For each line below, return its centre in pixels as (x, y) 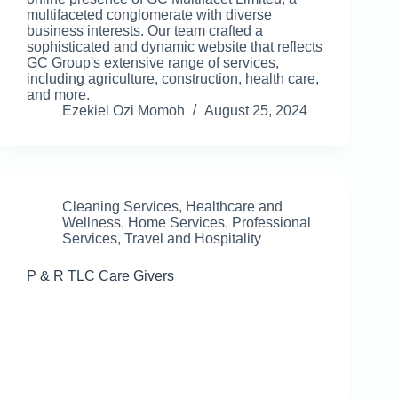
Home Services (176, 223)
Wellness (92, 223)
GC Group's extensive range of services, (153, 63)
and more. (58, 95)
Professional (271, 223)
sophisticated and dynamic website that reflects (175, 47)
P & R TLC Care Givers (100, 276)
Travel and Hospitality (193, 239)
